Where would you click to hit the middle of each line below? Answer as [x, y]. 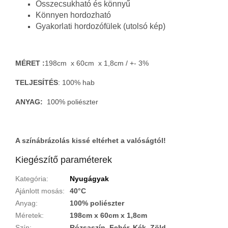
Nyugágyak [89, 178]
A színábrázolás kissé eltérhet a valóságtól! [91, 140]
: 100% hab [77, 82]
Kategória [31, 178]
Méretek [28, 215]
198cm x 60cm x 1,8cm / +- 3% [97, 63]
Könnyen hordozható [73, 15]
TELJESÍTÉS [37, 82]
